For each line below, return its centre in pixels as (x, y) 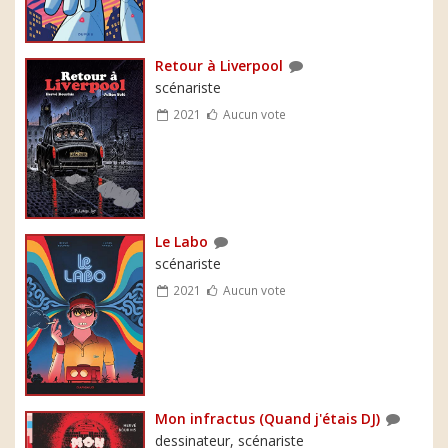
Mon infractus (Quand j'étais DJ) (267, 418)
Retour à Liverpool (219, 65)
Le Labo (181, 242)
